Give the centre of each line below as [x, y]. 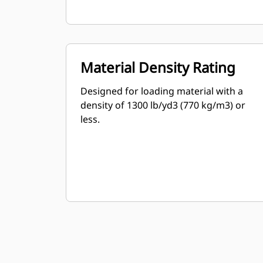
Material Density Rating [158, 67]
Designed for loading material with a [162, 91]
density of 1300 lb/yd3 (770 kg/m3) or [163, 105]
